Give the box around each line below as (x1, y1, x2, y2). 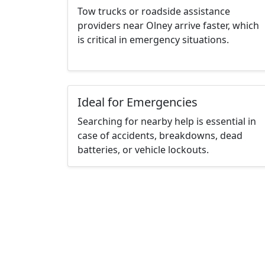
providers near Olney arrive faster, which (77, 19, 259, 33)
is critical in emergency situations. (77, 33, 229, 47)
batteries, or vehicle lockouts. (77, 143, 209, 157)
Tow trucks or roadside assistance (77, 5, 230, 18)
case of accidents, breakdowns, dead (77, 129, 243, 143)
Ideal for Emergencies (77, 94, 198, 111)
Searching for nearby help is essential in (77, 115, 256, 128)
